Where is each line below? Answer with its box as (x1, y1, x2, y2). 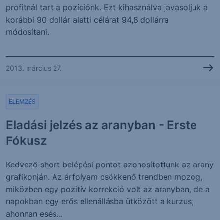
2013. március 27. (6, 63, 62, 72)
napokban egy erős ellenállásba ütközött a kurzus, (6, 196, 193, 206)
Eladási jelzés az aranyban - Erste (6, 118, 197, 132)
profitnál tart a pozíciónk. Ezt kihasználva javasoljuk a (6, 2, 208, 12)
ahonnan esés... (6, 209, 62, 219)
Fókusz (6, 134, 47, 148)
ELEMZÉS (9, 98, 36, 105)
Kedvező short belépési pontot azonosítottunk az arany (6, 160, 214, 169)
